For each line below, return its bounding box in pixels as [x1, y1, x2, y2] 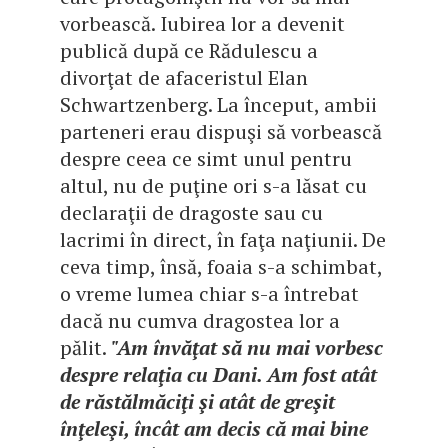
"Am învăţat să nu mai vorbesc [111, 334, 383, 362]
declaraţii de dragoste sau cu [60, 199, 323, 227]
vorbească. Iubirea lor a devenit [60, 10, 345, 38]
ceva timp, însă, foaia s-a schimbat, [60, 253, 382, 281]
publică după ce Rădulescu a [60, 37, 318, 65]
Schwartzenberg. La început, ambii [60, 91, 377, 119]
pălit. [60, 334, 111, 362]
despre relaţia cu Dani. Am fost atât [60, 361, 377, 389]
